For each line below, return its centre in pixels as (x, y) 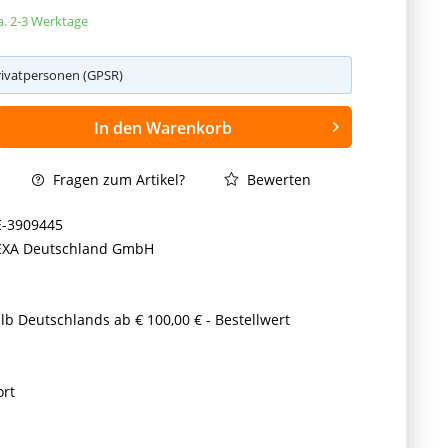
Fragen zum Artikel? (117, 180)
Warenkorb (188, 128)
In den (117, 128)
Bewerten (277, 180)
